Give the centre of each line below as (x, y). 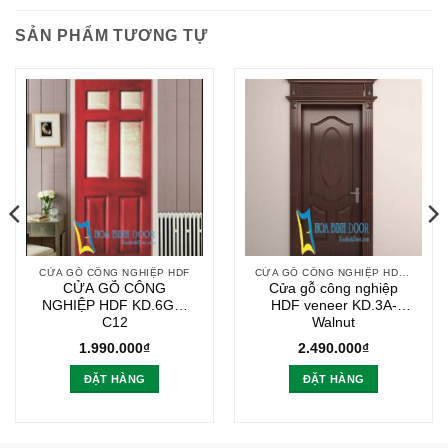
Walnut (333, 323)
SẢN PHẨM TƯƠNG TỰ (111, 35)
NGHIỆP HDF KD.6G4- (114, 306)
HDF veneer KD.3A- (333, 306)
